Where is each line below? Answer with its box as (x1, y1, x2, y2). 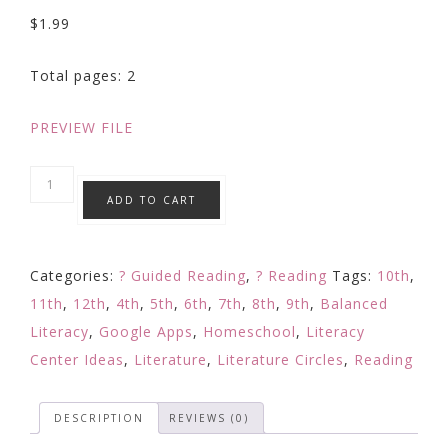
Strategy (29, 225, 91, 244)
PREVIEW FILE (30, 118, 133, 137)
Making (29, 169, 82, 188)
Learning (29, 365, 93, 384)
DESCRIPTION (54, 411, 144, 425)
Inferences (29, 197, 107, 216)
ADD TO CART (106, 193, 196, 207)
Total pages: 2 (30, 66, 136, 85)
